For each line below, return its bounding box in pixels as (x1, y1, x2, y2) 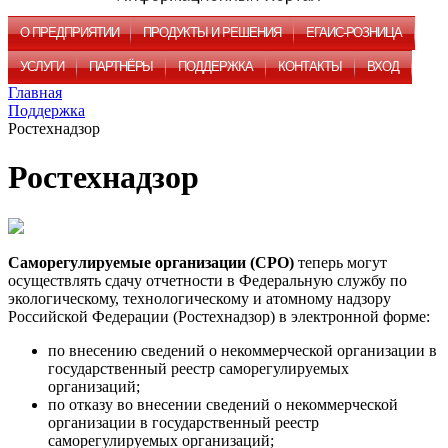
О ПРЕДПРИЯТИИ (20, 25, 119, 40)
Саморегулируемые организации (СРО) (8, 253, 294, 271)
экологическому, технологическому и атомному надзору (8, 289, 391, 307)
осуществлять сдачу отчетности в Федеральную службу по (8, 271, 407, 289)
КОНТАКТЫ (278, 59, 342, 74)
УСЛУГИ (20, 59, 64, 74)
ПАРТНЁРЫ (88, 59, 154, 74)
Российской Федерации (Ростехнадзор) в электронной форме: (8, 307, 430, 325)
